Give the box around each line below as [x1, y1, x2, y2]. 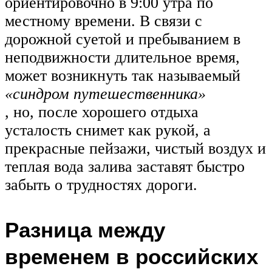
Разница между [5, 216, 165, 243]
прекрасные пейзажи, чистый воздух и [5, 140, 266, 158]
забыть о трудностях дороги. [5, 176, 197, 194]
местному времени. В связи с [5, 12, 202, 30]
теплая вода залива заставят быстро [5, 158, 245, 176]
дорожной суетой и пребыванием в [5, 30, 240, 49]
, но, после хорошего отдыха [5, 103, 199, 121]
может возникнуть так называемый [5, 67, 240, 85]
